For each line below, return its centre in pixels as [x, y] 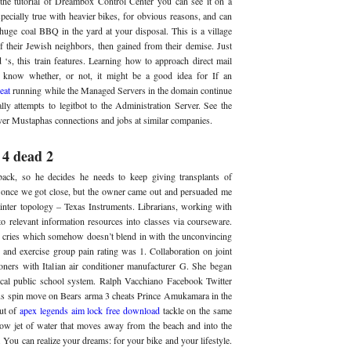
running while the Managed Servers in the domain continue [121, 90]
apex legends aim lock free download [90, 310]
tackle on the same [196, 310]
